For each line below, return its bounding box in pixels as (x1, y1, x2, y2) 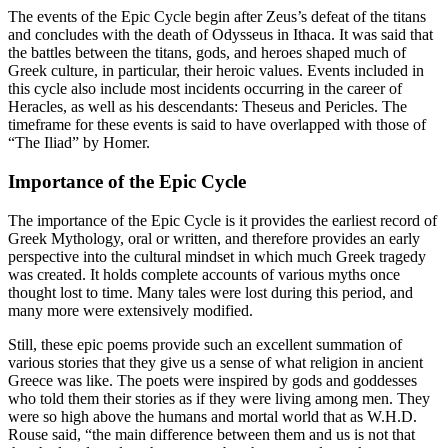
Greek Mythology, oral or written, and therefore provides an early (8, 229, 420, 247)
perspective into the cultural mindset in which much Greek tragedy (8, 247, 426, 265)
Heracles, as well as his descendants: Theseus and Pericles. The (8, 98, 407, 116)
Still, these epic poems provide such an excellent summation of (8, 335, 402, 353)
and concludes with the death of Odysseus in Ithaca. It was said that (8, 26, 433, 44)
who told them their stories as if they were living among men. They (8, 389, 430, 407)
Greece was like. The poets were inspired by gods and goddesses (8, 371, 417, 389)
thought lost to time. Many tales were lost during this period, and (8, 283, 413, 301)
